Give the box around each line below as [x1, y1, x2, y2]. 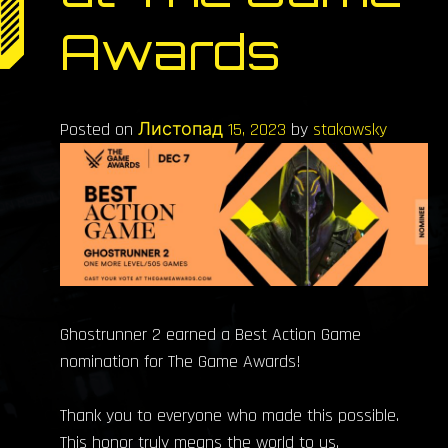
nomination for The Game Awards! [60, 350, 301, 374]
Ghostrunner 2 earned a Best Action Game [60, 323, 361, 347]
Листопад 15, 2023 [138, 117, 286, 141]
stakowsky [313, 117, 387, 141]
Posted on [60, 117, 138, 141]
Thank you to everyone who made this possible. [60, 404, 399, 428]
